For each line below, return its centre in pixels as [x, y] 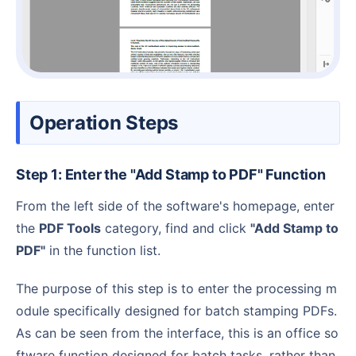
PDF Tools [70, 228]
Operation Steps [111, 123]
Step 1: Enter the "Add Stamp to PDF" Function [175, 175]
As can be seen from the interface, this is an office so [177, 333]
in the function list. [103, 251]
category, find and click [176, 228]
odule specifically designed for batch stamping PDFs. [176, 311]
